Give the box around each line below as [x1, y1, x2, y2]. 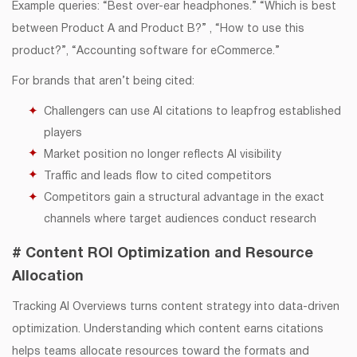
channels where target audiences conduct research [44, 214, 316, 226]
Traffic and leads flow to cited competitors [44, 171, 272, 182]
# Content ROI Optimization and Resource [12, 247, 313, 261]
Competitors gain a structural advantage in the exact [44, 193, 324, 204]
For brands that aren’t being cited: [12, 76, 194, 88]
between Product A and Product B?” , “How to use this [12, 24, 304, 35]
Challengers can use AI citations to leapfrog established [44, 107, 341, 118]
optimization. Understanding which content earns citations [12, 324, 324, 335]
